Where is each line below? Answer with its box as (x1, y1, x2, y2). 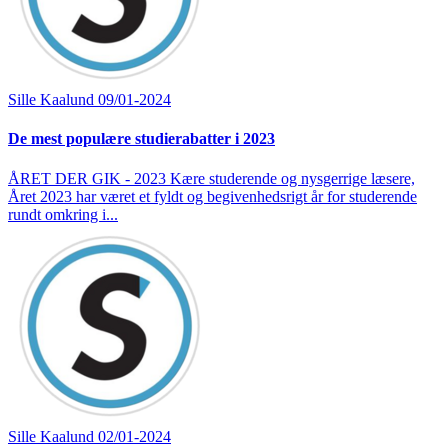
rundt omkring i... (8, 205, 118, 223)
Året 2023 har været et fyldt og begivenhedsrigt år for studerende (8, 187, 417, 205)
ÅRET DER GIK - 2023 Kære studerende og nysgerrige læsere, (8, 169, 415, 187)
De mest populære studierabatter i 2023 (8, 130, 275, 148)
